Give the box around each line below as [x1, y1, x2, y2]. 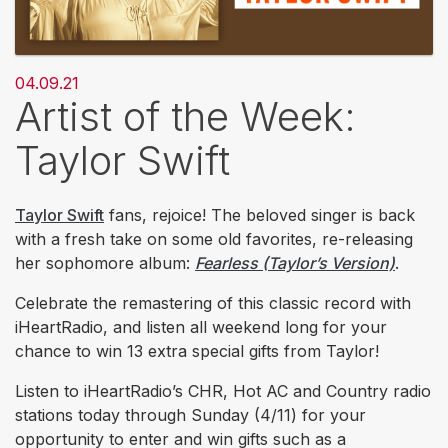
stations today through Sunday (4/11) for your [15, 404, 366, 425]
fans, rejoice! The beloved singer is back [104, 204, 415, 225]
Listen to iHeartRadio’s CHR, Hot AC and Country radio [15, 380, 431, 401]
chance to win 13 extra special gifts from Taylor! [15, 340, 379, 361]
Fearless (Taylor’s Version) [195, 252, 395, 273]
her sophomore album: [15, 252, 195, 273]
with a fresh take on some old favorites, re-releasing [15, 228, 413, 249]
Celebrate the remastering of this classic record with [15, 292, 411, 313]
